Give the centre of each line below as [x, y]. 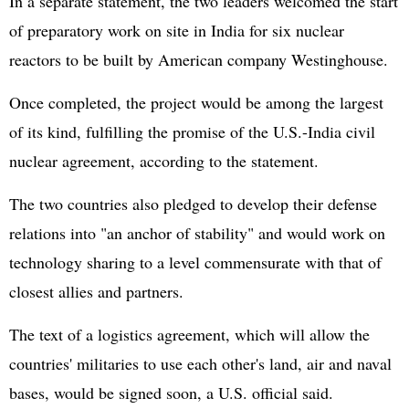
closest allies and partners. [96, 291]
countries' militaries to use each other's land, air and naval [200, 363]
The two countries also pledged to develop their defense [193, 204]
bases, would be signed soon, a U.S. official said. [171, 393]
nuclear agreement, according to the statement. [164, 161]
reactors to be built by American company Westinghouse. [199, 59]
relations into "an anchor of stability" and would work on [197, 233]
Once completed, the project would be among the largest [196, 102]
